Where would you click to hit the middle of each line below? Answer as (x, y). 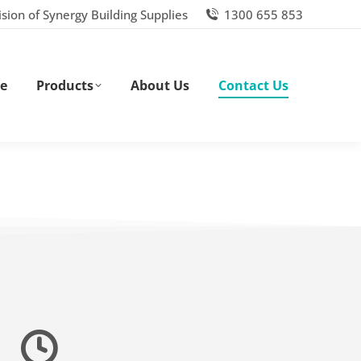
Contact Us (253, 85)
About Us (160, 85)
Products (65, 85)
